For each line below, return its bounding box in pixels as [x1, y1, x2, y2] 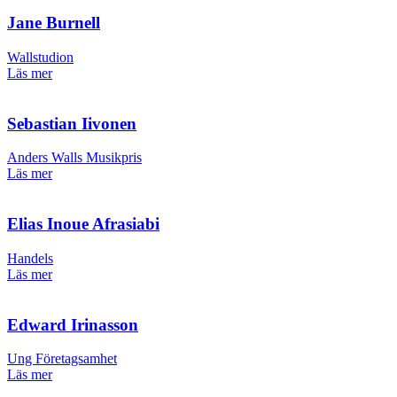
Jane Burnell [7, 13, 100, 33]
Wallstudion [7, 50, 74, 65]
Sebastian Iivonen [7, 113, 136, 133]
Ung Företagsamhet [7, 351, 117, 367]
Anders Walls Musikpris [7, 150, 142, 166]
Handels [7, 250, 53, 266]
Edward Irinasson [7, 315, 138, 334]
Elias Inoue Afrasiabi [7, 214, 160, 234]
